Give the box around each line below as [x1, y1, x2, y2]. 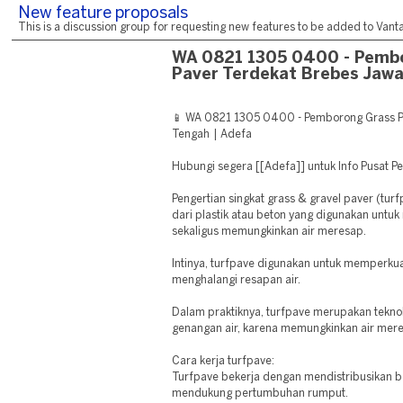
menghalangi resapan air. [172, 275, 301, 285]
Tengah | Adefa [172, 130, 252, 139]
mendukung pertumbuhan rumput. [172, 389, 349, 399]
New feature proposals [18, 6, 188, 22]
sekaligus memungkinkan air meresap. [172, 227, 367, 237]
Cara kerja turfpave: [172, 356, 275, 366]
